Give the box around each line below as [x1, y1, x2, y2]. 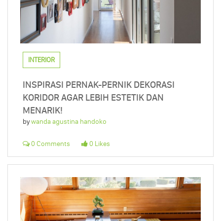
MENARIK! [23, 105, 63, 116]
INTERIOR [28, 56, 55, 65]
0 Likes [87, 140, 110, 148]
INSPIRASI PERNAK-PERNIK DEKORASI [23, 79, 175, 91]
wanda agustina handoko [31, 117, 107, 126]
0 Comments [30, 140, 70, 148]
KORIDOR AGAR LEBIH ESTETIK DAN [23, 92, 164, 104]
